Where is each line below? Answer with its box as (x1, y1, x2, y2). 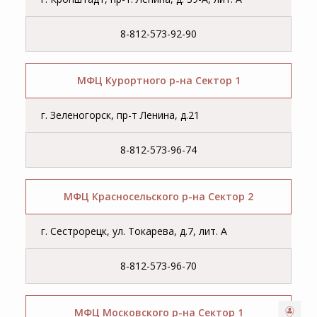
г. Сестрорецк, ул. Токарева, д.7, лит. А (41, 224, 228, 238)
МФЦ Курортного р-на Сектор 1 (76, 74, 241, 88)
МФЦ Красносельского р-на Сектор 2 (64, 190, 253, 204)
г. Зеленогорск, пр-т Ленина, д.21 (41, 108, 200, 122)
